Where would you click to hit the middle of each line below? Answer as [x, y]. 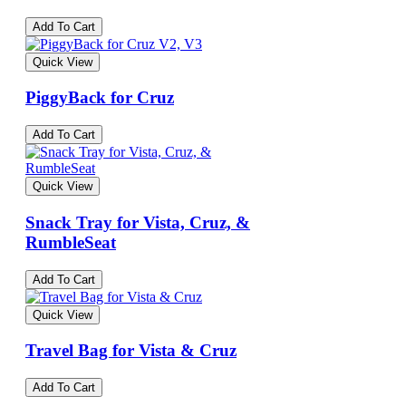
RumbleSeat [71, 242]
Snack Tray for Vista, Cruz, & [138, 222]
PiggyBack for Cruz [100, 98]
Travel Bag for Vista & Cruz [131, 351]
